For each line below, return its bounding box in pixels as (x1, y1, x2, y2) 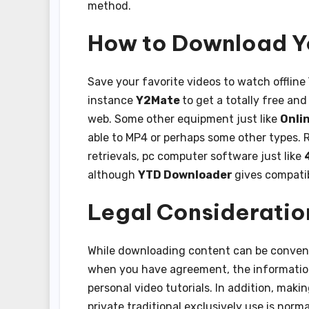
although (88, 168, 138, 181)
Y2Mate (136, 93, 182, 107)
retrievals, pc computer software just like (88, 149, 304, 163)
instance (88, 93, 136, 107)
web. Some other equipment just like (88, 112, 280, 126)
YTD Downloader (138, 168, 235, 181)
